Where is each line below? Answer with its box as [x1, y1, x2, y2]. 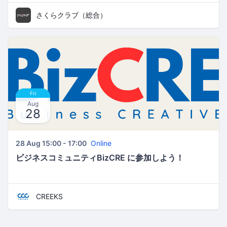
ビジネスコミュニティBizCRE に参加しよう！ [16, 153, 184, 163]
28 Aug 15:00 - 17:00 [16, 139, 87, 147]
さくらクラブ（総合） [36, 11, 107, 19]
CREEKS [36, 192, 63, 201]
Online [91, 139, 111, 147]
